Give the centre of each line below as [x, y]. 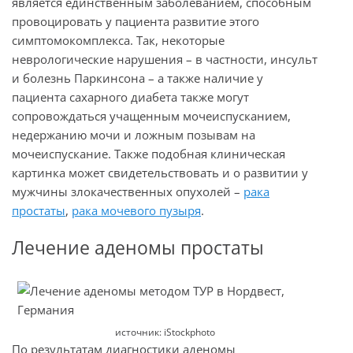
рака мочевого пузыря [136, 210]
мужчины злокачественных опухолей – [128, 191]
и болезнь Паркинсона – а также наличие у [137, 78]
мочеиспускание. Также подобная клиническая [149, 153]
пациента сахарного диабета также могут [130, 97]
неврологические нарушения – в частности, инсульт [165, 59]
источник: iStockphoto [165, 332]
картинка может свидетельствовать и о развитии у [160, 172]
